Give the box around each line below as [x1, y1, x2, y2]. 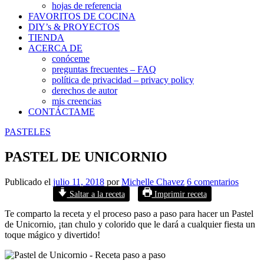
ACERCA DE [28, 43, 82, 54]
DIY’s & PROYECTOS [28, 22, 120, 32]
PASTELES [5, 127, 51, 137]
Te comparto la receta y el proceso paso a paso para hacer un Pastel [5, 209, 253, 219]
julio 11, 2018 [53, 177, 104, 187]
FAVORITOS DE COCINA [28, 11, 136, 22]
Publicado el [5, 177, 53, 187]
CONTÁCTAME [28, 107, 95, 117]
